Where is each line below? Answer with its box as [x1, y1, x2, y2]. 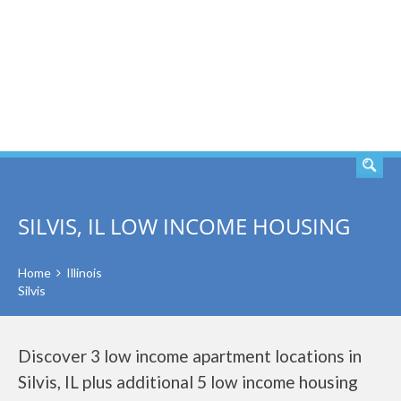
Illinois [66, 265, 102, 280]
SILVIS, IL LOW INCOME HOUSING [18, 211, 350, 241]
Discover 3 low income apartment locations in [18, 346, 362, 366]
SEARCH [296, 65, 363, 87]
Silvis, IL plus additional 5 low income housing [18, 371, 358, 392]
